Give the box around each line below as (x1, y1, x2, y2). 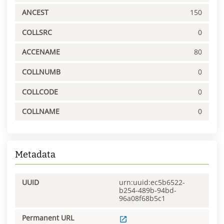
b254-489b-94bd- (119, 185, 176, 195)
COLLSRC (22, 27, 52, 37)
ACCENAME (22, 47, 60, 57)
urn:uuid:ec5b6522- (119, 177, 185, 187)
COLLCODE (22, 86, 58, 96)
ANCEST (22, 7, 48, 17)
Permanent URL (22, 213, 74, 223)
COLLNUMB (22, 67, 60, 77)
